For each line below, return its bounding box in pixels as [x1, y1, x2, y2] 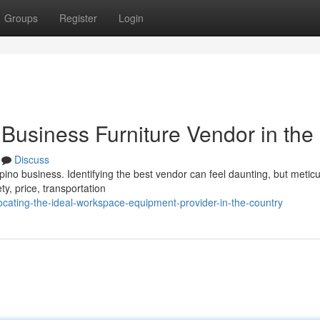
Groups [4, 11, 38, 25]
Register [59, 11, 97, 25]
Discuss [14, 152, 49, 166]
